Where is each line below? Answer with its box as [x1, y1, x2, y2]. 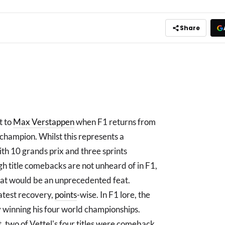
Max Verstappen [13, 117, 74, 127]
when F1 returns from [74, 117, 156, 127]
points [55, 189, 77, 200]
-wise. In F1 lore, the [77, 189, 150, 200]
